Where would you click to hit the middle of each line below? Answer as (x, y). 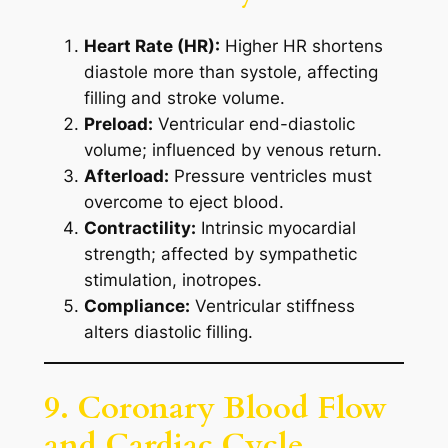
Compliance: (136, 306)
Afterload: (126, 176)
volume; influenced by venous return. (232, 150)
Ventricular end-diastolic (253, 124)
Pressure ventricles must (270, 176)
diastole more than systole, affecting (230, 72)
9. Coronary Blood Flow (215, 407)
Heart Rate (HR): (151, 46)
